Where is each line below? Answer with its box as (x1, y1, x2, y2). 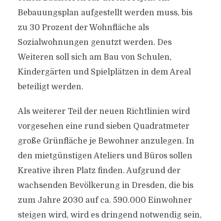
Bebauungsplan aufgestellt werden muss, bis (17, 8, 192, 17)
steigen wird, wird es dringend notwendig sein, (17, 211, 202, 220)
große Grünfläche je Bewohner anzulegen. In (17, 137, 194, 146)
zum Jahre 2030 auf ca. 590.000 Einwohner (17, 196, 192, 205)
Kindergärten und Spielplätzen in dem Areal (17, 68, 191, 76)
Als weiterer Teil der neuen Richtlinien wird (17, 107, 190, 116)
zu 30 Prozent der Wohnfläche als (17, 23, 149, 32)
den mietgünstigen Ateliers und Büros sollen (17, 151, 192, 160)
